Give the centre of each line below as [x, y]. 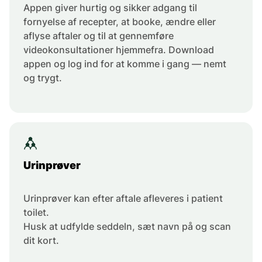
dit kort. [41, 241]
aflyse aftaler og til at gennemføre [99, 36]
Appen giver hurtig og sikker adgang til [110, 8]
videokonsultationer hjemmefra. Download [119, 50]
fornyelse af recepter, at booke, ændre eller [120, 22]
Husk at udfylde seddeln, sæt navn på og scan [127, 227]
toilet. [36, 213]
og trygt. [43, 78]
